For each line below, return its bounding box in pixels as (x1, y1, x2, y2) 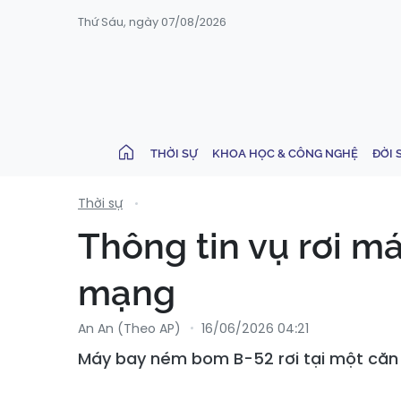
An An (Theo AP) (78, 320, 181, 337)
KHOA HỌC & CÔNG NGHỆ (212, 146, 358, 160)
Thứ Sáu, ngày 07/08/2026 (78, 13, 226, 30)
